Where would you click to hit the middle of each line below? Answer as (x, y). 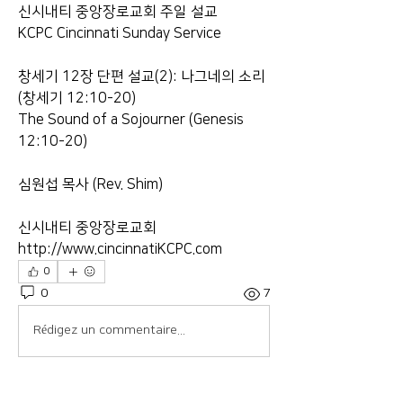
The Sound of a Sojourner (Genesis (131, 119)
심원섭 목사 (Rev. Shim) (90, 184)
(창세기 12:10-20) (77, 98)
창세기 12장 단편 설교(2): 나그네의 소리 (142, 76)
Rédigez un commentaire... (109, 330)
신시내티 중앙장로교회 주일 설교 (118, 11)
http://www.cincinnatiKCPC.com (120, 249)
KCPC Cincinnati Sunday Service (121, 33)
